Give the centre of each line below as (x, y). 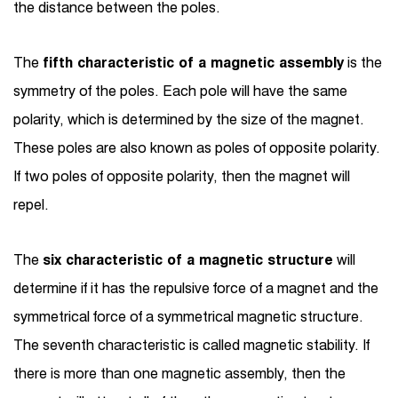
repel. (31, 204)
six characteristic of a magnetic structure (188, 259)
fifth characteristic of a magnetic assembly (193, 62)
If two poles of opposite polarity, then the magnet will (182, 176)
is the (363, 62)
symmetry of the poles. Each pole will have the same (180, 91)
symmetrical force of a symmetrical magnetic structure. (188, 316)
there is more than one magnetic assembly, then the (179, 373)
